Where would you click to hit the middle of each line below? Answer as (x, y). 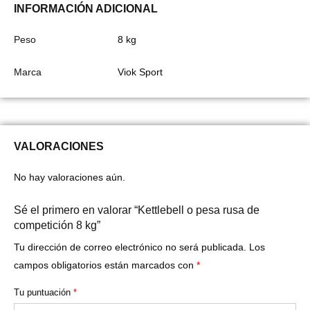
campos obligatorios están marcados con (105, 265)
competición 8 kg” (57, 225)
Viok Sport (140, 72)
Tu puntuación (44, 292)
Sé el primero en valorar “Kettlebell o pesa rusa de (137, 210)
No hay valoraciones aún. (70, 177)
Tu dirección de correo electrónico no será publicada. (130, 247)
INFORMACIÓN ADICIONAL (86, 8)
